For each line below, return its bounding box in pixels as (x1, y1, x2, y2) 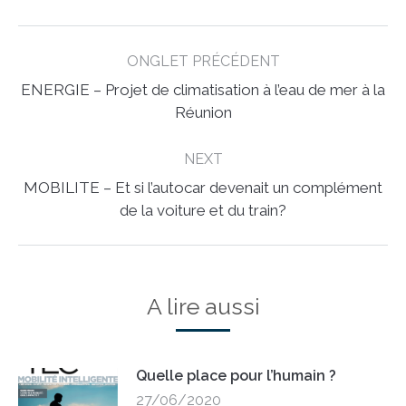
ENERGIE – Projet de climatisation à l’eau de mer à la (21, 80, 385, 99)
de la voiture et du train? (120, 200, 286, 219)
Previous (202, 89, 260, 107)
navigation (18, 55, 105, 75)
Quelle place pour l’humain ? (136, 366, 336, 384)
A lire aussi (146, 292, 260, 320)
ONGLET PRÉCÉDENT (126, 52, 280, 70)
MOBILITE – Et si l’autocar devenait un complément (24, 178, 382, 197)
